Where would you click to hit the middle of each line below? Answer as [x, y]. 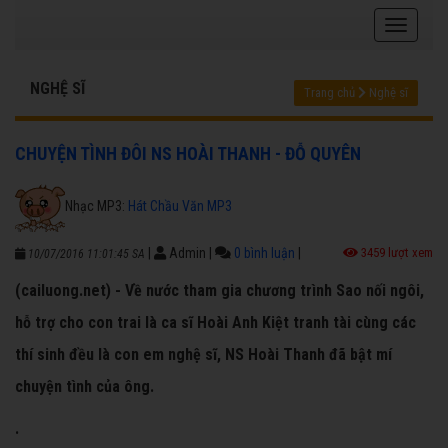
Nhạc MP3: [96, 205]
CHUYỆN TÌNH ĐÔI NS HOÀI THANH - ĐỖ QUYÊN [188, 154]
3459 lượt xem [395, 253]
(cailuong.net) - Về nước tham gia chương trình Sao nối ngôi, [219, 291]
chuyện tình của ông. [84, 387]
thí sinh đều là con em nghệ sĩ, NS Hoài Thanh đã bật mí [203, 355]
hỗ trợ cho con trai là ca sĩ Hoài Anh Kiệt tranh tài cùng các [215, 323]
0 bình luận [264, 253]
